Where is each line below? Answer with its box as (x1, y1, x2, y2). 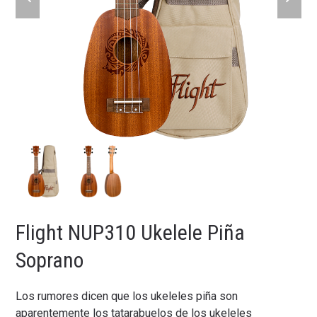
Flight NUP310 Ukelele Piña (16, 220, 246, 246)
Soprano (16, 248, 84, 273)
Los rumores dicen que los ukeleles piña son (16, 289, 238, 304)
